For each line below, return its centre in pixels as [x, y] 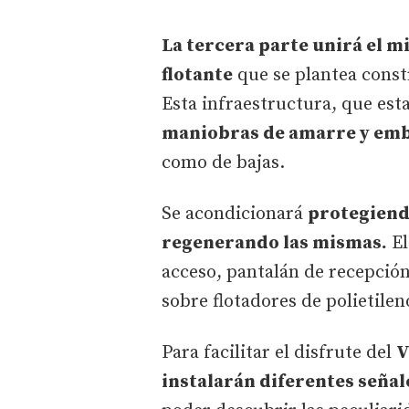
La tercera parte [235, 46]
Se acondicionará [235, 214]
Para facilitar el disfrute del [279, 352]
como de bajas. [223, 163]
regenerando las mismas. [274, 243]
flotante [197, 75]
